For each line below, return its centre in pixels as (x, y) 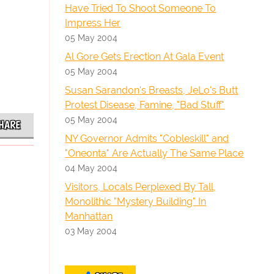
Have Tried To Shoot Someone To (141, 8)
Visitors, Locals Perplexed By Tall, (141, 187)
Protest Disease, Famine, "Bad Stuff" (145, 105)
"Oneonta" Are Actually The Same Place (154, 153)
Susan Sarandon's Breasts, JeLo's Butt (152, 90)
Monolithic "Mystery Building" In (136, 202)
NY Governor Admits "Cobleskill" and (147, 139)
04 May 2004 (91, 168)
